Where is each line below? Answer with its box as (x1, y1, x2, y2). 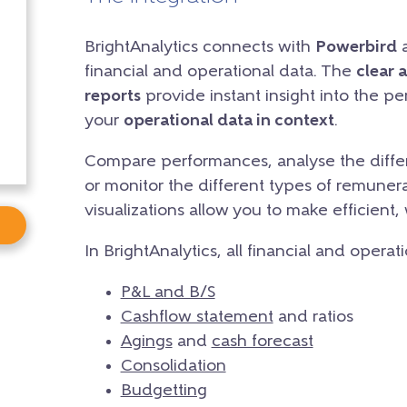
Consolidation (120, 357, 226, 375)
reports (84, 87, 141, 105)
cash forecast (211, 333, 313, 351)
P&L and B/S (120, 283, 215, 302)
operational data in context (123, 112, 334, 130)
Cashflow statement (120, 308, 273, 326)
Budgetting (120, 382, 207, 400)
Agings (120, 333, 173, 351)
